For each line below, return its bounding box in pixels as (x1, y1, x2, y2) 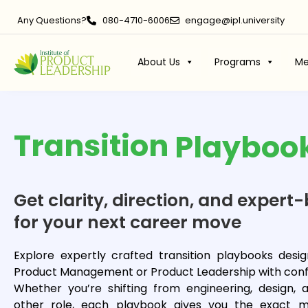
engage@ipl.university (185, 14, 285, 27)
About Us (137, 55, 180, 69)
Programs (214, 55, 261, 69)
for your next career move (14, 210, 241, 235)
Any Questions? (17, 14, 87, 27)
